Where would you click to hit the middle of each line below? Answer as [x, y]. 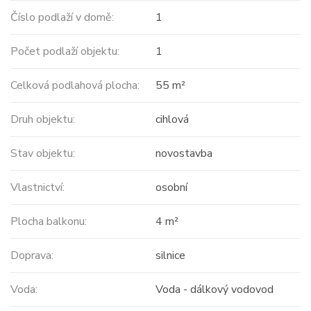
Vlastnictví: [37, 188]
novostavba [184, 154]
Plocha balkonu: [49, 222]
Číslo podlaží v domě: [62, 18]
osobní [171, 188]
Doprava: [32, 256]
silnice [170, 256]
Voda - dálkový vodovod [214, 290]
